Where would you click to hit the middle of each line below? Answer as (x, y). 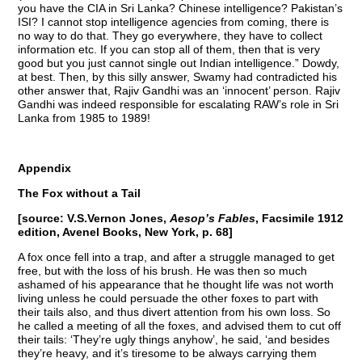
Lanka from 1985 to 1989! (84, 118)
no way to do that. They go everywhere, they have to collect (170, 35)
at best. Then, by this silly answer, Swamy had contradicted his (178, 76)
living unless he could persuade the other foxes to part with (168, 298)
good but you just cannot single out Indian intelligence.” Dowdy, (179, 63)
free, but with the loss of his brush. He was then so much (163, 270)
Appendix (45, 168)
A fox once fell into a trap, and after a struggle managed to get (177, 257)
